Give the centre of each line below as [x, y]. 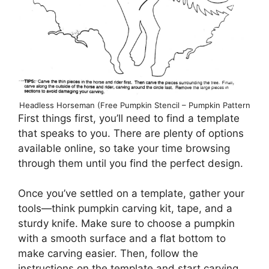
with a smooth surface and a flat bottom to [122, 239]
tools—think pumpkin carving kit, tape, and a [125, 209]
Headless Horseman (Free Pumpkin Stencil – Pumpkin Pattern [134, 105]
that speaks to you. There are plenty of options [131, 133]
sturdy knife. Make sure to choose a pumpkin [126, 224]
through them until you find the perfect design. [131, 163]
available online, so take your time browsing [124, 148]
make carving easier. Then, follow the [108, 254]
